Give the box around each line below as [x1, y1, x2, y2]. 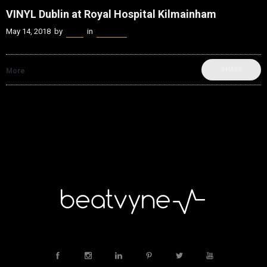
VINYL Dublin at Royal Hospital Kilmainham [6, 8, 216, 21]
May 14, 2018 [6, 27, 51, 36]
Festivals [97, 27, 127, 36]
